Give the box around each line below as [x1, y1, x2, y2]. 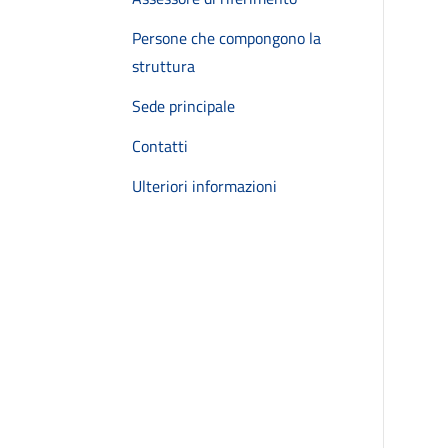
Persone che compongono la [132, 26, 321, 50]
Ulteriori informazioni [132, 174, 277, 198]
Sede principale [132, 94, 235, 118]
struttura [132, 54, 195, 78]
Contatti [132, 134, 188, 158]
